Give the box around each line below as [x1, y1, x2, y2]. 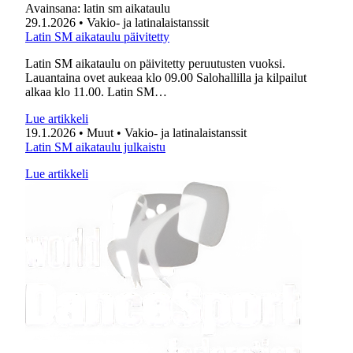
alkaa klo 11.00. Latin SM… [25, 85, 167, 98]
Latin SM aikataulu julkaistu [25, 140, 165, 154]
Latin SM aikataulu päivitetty [25, 30, 169, 43]
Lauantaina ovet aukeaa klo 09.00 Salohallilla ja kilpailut [25, 71, 307, 84]
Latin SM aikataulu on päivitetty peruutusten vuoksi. [25, 57, 285, 70]
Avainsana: [25, 2, 84, 15]
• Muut [79, 126, 113, 139]
